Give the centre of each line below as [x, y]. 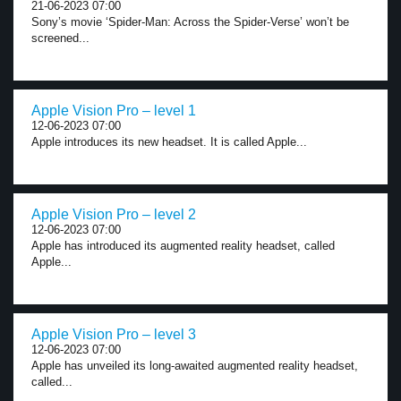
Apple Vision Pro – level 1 [114, 111]
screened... [60, 38]
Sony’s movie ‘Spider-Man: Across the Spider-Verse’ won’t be [190, 22]
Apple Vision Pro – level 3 [114, 334]
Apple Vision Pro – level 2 [114, 214]
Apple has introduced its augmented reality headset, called [183, 246]
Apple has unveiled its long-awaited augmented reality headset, [195, 366]
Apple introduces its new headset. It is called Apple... [169, 142]
